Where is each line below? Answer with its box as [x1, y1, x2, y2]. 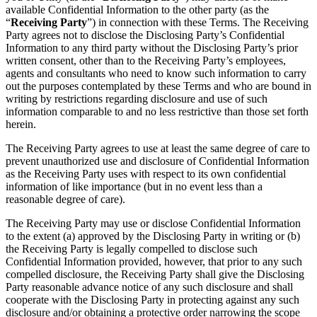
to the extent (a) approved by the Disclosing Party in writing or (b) [6, 230, 300, 243]
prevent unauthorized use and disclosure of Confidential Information [6, 155, 309, 168]
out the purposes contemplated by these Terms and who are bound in [6, 80, 311, 93]
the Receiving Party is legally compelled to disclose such [6, 243, 258, 255]
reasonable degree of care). [6, 193, 125, 206]
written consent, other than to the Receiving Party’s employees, [6, 54, 286, 67]
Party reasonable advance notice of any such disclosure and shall [6, 281, 293, 294]
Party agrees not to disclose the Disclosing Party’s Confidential [6, 29, 284, 42]
